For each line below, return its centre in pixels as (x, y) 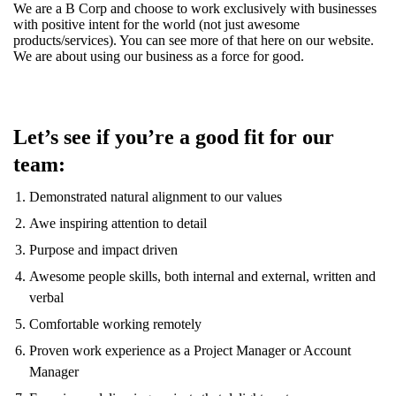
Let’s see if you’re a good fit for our (174, 137)
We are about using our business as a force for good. (159, 56)
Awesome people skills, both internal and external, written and (202, 276)
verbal (46, 297)
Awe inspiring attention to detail (118, 223)
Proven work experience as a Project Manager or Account (190, 350)
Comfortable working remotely (115, 324)
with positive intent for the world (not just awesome (156, 24)
